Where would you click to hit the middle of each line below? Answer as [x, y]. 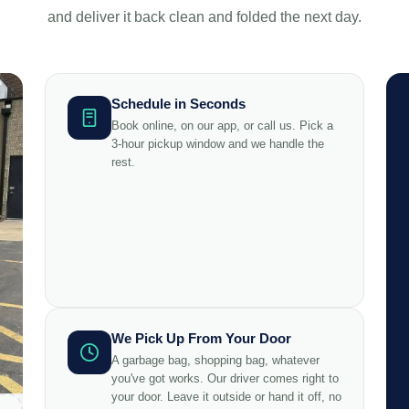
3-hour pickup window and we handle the [217, 144]
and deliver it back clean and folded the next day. [204, 17]
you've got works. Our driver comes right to [225, 378]
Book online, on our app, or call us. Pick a [222, 126]
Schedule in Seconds [178, 104]
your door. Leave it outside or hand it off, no [226, 396]
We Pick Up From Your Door [201, 338]
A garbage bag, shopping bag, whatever [215, 360]
